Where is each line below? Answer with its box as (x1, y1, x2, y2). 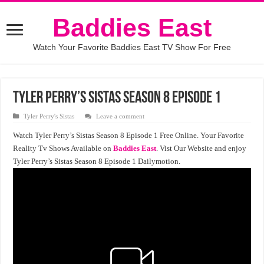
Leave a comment (96, 113, 145, 120)
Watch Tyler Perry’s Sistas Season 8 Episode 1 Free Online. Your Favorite (13, 131, 245, 140)
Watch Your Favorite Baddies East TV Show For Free (32, 42, 231, 52)
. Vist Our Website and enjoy (156, 144, 247, 153)
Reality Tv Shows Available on (13, 144, 114, 153)
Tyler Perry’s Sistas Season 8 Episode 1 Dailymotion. (13, 157, 181, 166)
